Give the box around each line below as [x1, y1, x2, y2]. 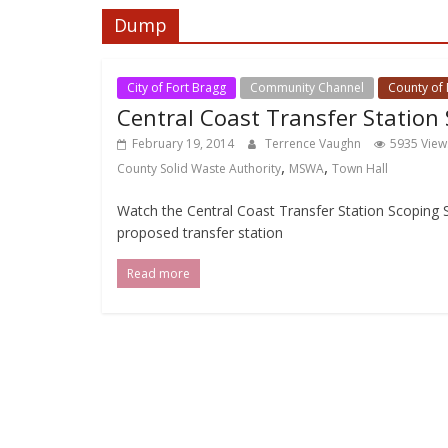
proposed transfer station [117, 222, 283, 242]
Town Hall [332, 159, 388, 177]
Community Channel [250, 78, 364, 96]
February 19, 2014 [132, 134, 234, 152]
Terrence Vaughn [265, 134, 364, 152]
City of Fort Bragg [127, 78, 226, 96]
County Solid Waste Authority [117, 159, 281, 177]
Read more [127, 264, 190, 282]
